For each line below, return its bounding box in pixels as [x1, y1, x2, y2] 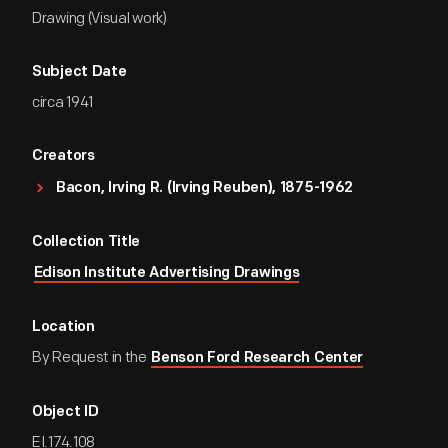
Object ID [32, 405, 99, 420]
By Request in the [32, 348, 150, 367]
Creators [32, 149, 95, 164]
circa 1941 [32, 93, 93, 112]
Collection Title [32, 235, 141, 250]
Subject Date [32, 65, 127, 80]
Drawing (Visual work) [32, 9, 167, 28]
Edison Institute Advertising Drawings [33, 266, 300, 281]
